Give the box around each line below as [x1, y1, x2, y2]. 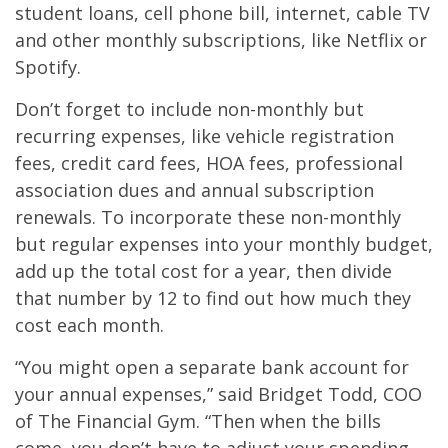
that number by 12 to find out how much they [15, 286, 411, 311]
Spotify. [15, 55, 81, 80]
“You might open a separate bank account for [15, 355, 409, 380]
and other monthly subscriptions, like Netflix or [15, 28, 427, 53]
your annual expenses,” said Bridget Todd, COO [15, 382, 422, 407]
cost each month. [15, 313, 164, 338]
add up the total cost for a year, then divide [15, 259, 392, 284]
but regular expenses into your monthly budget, [15, 232, 433, 257]
